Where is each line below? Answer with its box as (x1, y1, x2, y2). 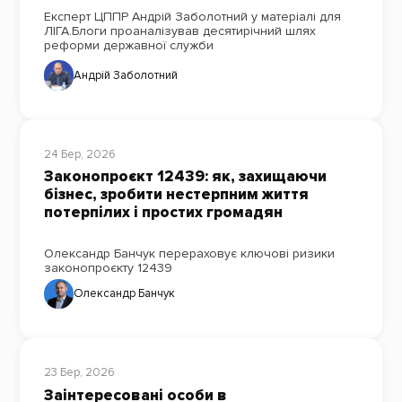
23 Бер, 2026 (43, 365, 115, 380)
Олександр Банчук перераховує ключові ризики (43, 245, 335, 261)
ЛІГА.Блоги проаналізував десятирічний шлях (43, 23, 316, 39)
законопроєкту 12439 (43, 259, 172, 275)
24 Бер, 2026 (43, 146, 116, 162)
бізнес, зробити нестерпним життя (43, 185, 309, 205)
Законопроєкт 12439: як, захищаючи (43, 167, 327, 187)
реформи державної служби (43, 38, 214, 54)
